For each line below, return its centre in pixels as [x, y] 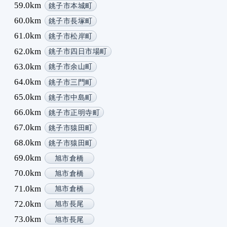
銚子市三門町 [70, 82]
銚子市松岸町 [70, 36]
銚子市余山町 [70, 67]
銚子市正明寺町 [74, 112]
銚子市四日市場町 [78, 52]
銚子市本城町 [70, 6]
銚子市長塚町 [70, 21]
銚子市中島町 [70, 97]
